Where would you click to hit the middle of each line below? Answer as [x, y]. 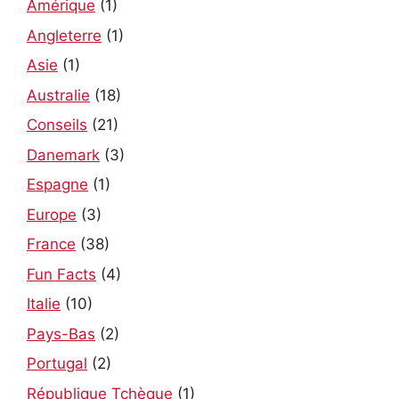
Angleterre [64, 35]
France [51, 244]
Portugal [57, 364]
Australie [58, 95]
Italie [44, 304]
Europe [52, 214]
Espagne [57, 185]
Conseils [57, 125]
